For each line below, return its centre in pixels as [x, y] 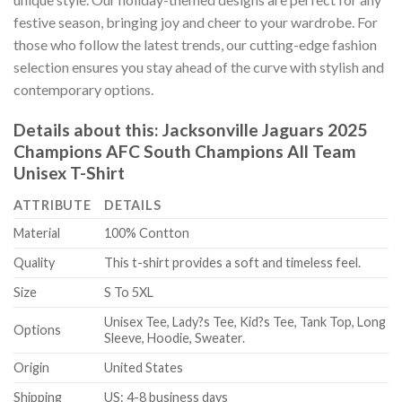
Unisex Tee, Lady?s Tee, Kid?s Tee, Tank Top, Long [245, 322]
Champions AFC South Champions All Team [185, 151]
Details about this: [88, 129]
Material [37, 233]
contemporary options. [83, 90]
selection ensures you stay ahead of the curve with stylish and [199, 67]
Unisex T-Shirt [69, 172]
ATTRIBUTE [52, 205]
